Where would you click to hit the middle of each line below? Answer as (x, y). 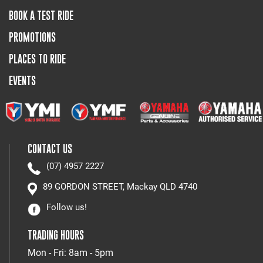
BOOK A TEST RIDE (41, 16)
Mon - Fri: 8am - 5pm (70, 252)
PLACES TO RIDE (37, 59)
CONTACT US (50, 149)
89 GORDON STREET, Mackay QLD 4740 (120, 186)
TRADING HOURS (56, 235)
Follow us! (67, 207)
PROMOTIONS (32, 38)
